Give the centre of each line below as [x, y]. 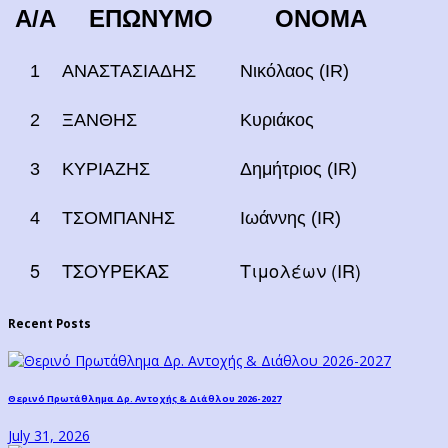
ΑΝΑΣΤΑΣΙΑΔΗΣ [129, 70]
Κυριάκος [277, 119]
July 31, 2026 [49, 436]
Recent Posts [49, 324]
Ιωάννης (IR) [290, 217]
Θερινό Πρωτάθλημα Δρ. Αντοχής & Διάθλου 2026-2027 [144, 398]
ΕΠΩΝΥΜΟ [151, 18]
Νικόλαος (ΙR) [294, 70]
